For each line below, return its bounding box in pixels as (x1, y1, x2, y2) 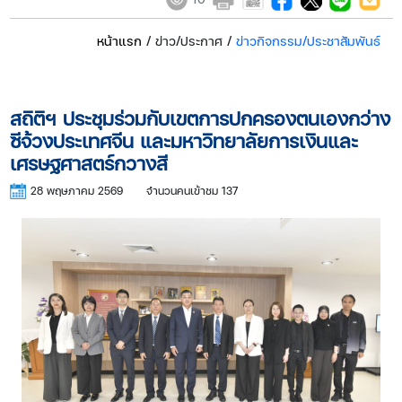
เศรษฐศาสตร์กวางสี (9, 149, 168, 176)
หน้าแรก (96, 31, 142, 49)
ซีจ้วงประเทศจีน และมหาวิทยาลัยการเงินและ (9, 127, 358, 153)
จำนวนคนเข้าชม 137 (145, 182, 238, 198)
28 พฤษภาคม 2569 (30, 182, 123, 198)
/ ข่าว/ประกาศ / (141, 31, 236, 49)
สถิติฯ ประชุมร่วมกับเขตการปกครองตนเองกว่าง (9, 104, 390, 131)
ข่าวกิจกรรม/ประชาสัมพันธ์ (235, 31, 380, 49)
